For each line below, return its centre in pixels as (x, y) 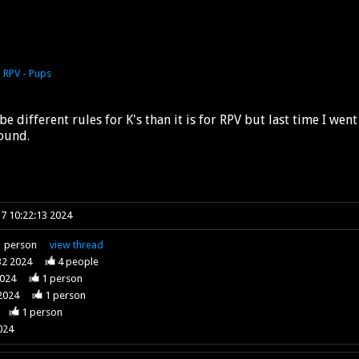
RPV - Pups (27, 73)
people (81, 261)
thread (89, 244)
